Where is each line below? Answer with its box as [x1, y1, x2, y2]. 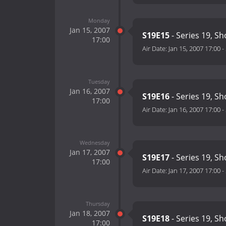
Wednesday [79, 138, 110, 146]
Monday [88, 16, 110, 24]
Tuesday [88, 77, 110, 85]
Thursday [85, 199, 110, 207]
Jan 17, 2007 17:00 [168, 166, 220, 176]
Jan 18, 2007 [69, 208, 110, 218]
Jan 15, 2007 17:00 [168, 44, 220, 53]
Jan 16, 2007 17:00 [168, 105, 220, 115]
